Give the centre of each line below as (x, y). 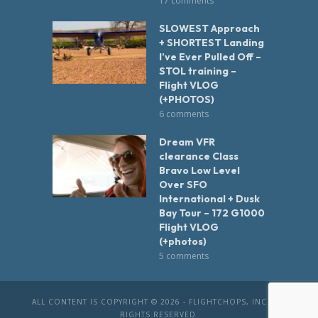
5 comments (184, 256)
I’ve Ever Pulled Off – (210, 57)
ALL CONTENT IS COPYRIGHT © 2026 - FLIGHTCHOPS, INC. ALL (159, 302)
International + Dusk (209, 199)
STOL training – (198, 71)
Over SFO (183, 185)
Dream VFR (187, 142)
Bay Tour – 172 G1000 (212, 213)
